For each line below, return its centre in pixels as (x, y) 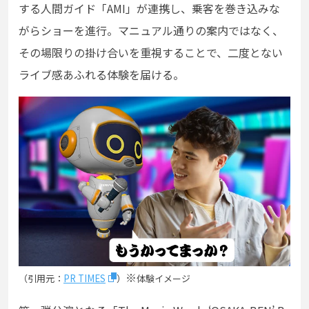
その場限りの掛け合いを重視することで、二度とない (151, 52)
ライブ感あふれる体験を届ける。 (103, 74)
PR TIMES (84, 278)
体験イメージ (163, 278)
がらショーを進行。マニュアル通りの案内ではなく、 (151, 30)
